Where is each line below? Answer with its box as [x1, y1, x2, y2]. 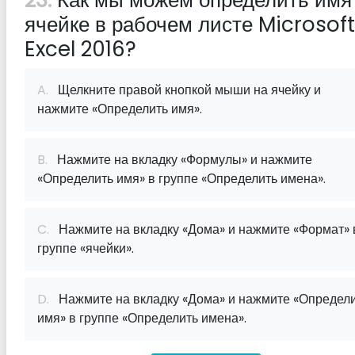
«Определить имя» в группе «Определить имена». [37, 170, 326, 188]
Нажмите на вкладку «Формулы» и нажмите [48, 151, 312, 169]
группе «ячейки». [37, 239, 134, 258]
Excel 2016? [25, 35, 136, 63]
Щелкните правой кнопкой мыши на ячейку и [48, 81, 321, 99]
